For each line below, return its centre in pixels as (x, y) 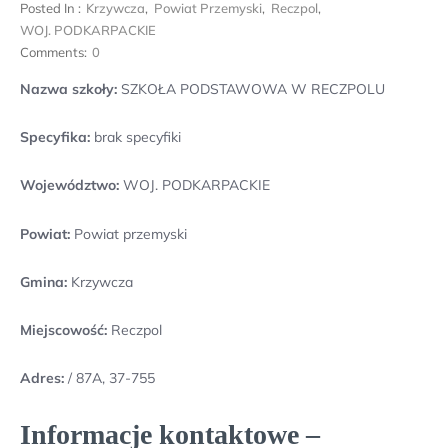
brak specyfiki (135, 137)
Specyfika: (55, 137)
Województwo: (69, 185)
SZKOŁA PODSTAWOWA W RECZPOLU (251, 89)
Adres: (44, 378)
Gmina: (43, 281)
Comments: (53, 52)
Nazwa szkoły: (68, 89)
